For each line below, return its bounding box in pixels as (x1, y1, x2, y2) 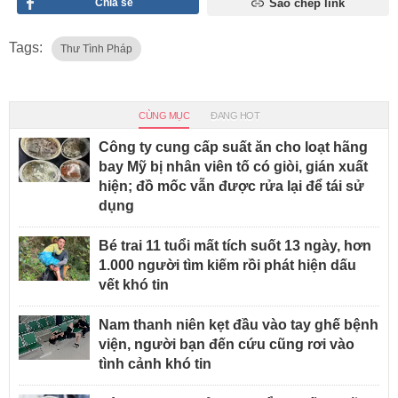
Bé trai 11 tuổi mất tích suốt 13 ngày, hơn (99, 238, 371, 254)
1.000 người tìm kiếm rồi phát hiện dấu (99, 258, 356, 274)
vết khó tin (99, 277, 169, 293)
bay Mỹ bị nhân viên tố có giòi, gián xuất (99, 159, 368, 175)
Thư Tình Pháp (60, 43, 132, 56)
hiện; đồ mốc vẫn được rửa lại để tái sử (99, 179, 364, 195)
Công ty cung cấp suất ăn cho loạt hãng (99, 139, 368, 155)
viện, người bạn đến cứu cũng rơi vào (99, 337, 354, 353)
